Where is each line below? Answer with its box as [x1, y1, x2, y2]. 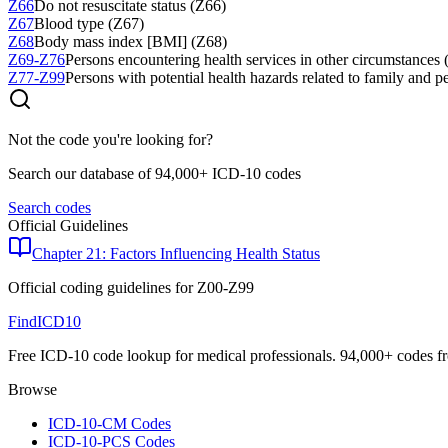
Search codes [8, 199, 91, 217]
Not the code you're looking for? [8, 131, 213, 149]
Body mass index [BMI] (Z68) [34, 33, 227, 51]
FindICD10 [8, 313, 81, 331]
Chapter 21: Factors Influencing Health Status [32, 245, 320, 263]
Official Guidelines [8, 217, 128, 235]
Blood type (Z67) [34, 15, 144, 33]
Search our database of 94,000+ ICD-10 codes [8, 165, 301, 183]
